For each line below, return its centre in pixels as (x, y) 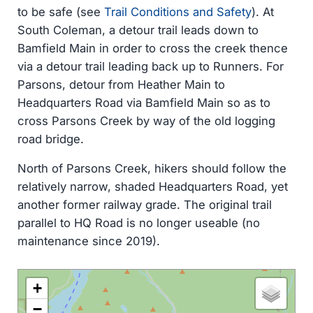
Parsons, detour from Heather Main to (121, 85)
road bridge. (50, 139)
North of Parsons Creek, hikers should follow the (152, 169)
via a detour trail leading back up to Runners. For (150, 67)
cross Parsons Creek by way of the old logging (146, 121)
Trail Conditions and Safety (177, 12)
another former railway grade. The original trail (144, 205)
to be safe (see (60, 12)
